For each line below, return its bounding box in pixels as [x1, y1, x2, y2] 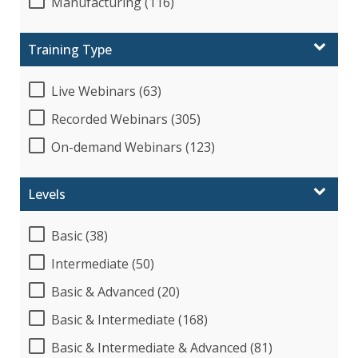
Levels [28, 185, 66, 203]
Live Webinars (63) [51, 82, 161, 100]
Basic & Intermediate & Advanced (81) [51, 338, 272, 356]
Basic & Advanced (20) [51, 282, 180, 300]
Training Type [28, 40, 112, 58]
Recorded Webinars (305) [51, 109, 201, 128]
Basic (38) [51, 226, 108, 245]
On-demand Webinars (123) [51, 137, 215, 156]
